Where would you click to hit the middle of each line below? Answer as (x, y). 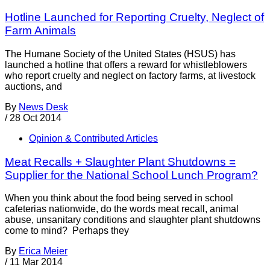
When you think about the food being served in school (119, 198)
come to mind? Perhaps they (67, 231)
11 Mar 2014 (36, 262)
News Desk (43, 107)
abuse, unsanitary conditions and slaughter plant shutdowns (133, 220)
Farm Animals (40, 31)
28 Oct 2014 (36, 118)
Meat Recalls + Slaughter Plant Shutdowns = (120, 162)
